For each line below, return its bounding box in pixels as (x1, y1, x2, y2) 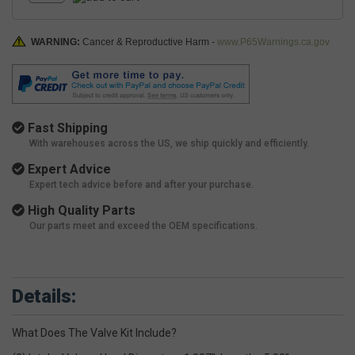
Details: (12, 285, 76, 308)
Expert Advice (25, 162, 111, 177)
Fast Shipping (25, 120, 108, 136)
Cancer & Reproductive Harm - (82, 36, 217, 48)
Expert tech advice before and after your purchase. (29, 179, 254, 191)
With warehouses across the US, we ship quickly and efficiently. (29, 138, 309, 150)
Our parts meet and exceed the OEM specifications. (29, 220, 258, 232)
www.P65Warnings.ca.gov (217, 36, 330, 48)
